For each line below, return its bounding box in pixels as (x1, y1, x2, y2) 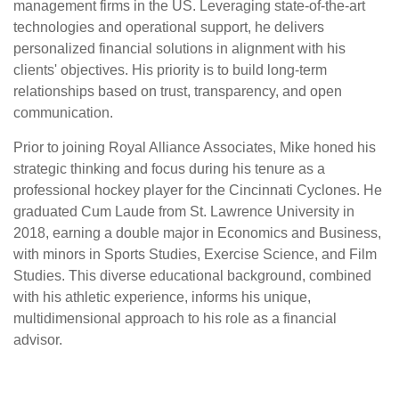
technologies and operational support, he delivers (13, 20, 324, 35)
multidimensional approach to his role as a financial (13, 311, 337, 326)
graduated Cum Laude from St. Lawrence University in (13, 204, 354, 219)
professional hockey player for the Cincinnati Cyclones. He (13, 183, 382, 198)
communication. (13, 105, 113, 120)
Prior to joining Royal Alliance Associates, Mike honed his (13, 140, 376, 155)
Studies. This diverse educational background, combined (13, 268, 371, 283)
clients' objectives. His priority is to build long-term (13, 62, 327, 77)
